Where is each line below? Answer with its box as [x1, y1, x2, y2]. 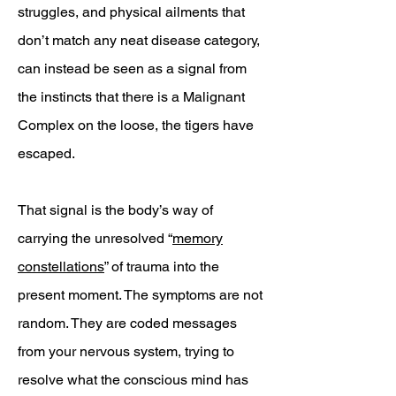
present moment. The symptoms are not [18, 286, 263, 303]
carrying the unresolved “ [18, 230, 172, 247]
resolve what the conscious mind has [18, 371, 248, 388]
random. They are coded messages [18, 315, 237, 331]
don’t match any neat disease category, [18, 32, 260, 49]
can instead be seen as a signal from [18, 60, 247, 77]
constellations [18, 258, 104, 275]
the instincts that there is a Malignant [18, 88, 245, 105]
